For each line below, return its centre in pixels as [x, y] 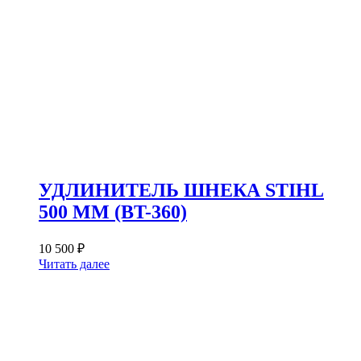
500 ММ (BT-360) [113, 212]
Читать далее [74, 263]
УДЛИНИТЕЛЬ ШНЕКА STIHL [181, 190]
